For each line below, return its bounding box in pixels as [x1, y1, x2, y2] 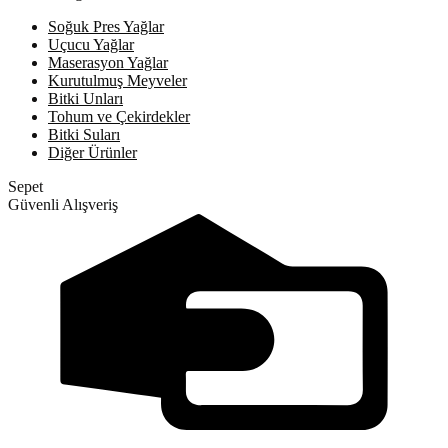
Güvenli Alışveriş [8, 196, 118, 214]
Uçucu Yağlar [48, 36, 134, 54]
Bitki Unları [48, 90, 123, 108]
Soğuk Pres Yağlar [48, 18, 164, 36]
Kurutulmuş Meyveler [48, 72, 187, 90]
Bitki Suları [48, 126, 120, 144]
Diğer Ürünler [48, 144, 137, 162]
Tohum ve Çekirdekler [48, 108, 190, 126]
